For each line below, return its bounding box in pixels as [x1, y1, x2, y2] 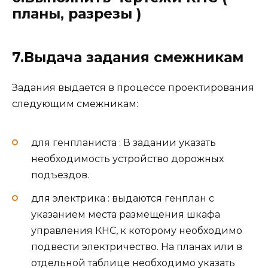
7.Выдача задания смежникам [12, 48, 243, 66]
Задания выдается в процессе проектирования [12, 81, 254, 93]
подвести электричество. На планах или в [31, 240, 242, 252]
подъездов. [31, 169, 89, 181]
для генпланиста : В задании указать [31, 137, 216, 149]
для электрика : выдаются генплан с [31, 192, 214, 204]
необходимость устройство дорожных [31, 153, 224, 165]
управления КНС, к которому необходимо [31, 224, 242, 236]
